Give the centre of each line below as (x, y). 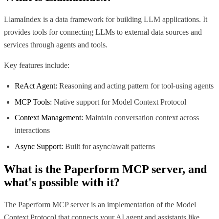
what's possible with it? (62, 182)
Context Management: (49, 118)
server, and (178, 169)
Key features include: (37, 66)
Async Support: (39, 146)
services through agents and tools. (56, 45)
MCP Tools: (33, 102)
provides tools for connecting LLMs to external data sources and (103, 32)
